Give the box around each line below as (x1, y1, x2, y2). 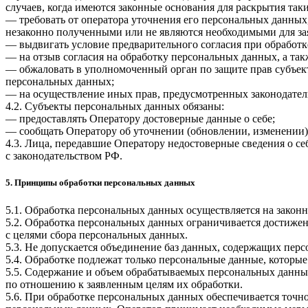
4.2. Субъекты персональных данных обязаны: (5, 100, 224, 113)
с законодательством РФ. (5, 150, 122, 162)
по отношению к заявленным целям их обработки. (5, 278, 243, 290)
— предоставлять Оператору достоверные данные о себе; (5, 113, 275, 125)
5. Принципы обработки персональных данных (5, 177, 195, 188)
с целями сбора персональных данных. (5, 228, 188, 241)
